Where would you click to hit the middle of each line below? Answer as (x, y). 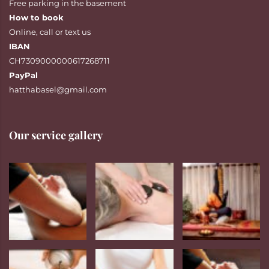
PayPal (23, 75)
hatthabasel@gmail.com (58, 90)
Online (23, 32)
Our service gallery (56, 135)
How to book (36, 18)
